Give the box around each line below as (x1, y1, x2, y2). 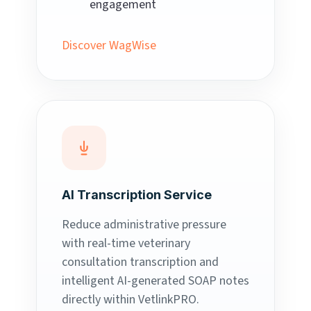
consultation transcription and (62, 253, 219, 271)
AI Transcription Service (62, 187, 212, 203)
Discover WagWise (62, 37, 156, 55)
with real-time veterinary (62, 235, 190, 253)
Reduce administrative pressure (62, 216, 226, 234)
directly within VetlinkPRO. (62, 291, 199, 309)
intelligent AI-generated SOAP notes (62, 272, 249, 290)
